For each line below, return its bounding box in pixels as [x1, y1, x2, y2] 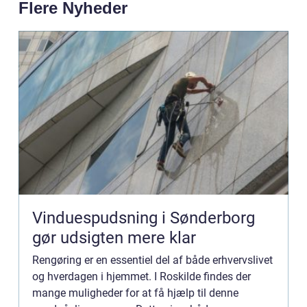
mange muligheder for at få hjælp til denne [32, 286, 238, 300]
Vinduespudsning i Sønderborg [32, 208, 255, 228]
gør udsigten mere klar [32, 228, 196, 248]
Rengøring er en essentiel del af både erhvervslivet [32, 254, 273, 267]
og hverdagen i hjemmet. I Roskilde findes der [32, 270, 251, 284]
